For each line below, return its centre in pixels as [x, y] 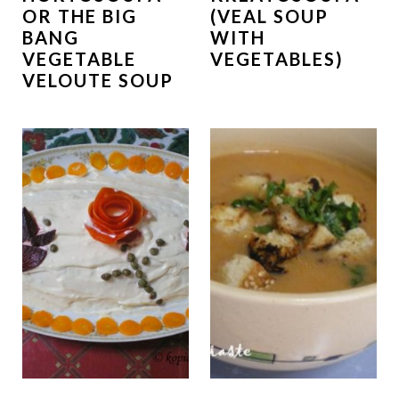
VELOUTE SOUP [98, 81]
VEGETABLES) [277, 59]
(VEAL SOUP [269, 16]
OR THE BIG [79, 16]
